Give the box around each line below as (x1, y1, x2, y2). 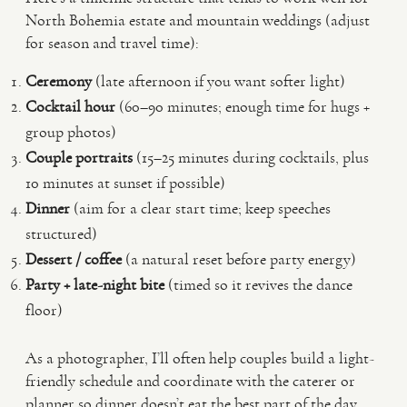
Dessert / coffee (25, 249, 122, 269)
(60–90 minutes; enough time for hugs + (115, 96, 370, 116)
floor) (25, 300, 63, 320)
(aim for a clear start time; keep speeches (70, 198, 331, 218)
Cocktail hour (25, 96, 115, 116)
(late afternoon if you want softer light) (92, 71, 345, 91)
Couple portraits (25, 147, 133, 167)
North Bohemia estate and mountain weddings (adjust (25, 10, 370, 30)
